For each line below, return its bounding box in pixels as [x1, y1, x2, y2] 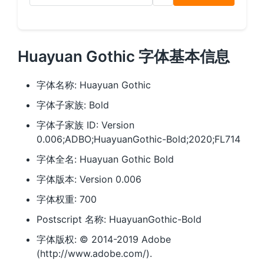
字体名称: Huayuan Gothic [37, 79, 151, 91]
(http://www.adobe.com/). [37, 247, 152, 259]
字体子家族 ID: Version [37, 119, 134, 131]
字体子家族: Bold [37, 99, 109, 111]
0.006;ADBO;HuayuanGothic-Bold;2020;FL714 [37, 133, 240, 145]
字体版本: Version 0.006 [37, 173, 141, 185]
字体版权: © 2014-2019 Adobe [37, 233, 171, 245]
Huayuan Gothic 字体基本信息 [18, 47, 230, 65]
